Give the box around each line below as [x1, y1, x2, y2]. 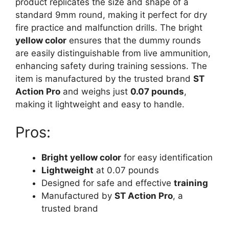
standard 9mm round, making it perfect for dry [15, 9, 207, 20]
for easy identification [121, 152, 213, 163]
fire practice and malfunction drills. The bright [15, 22, 202, 33]
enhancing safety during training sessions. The [15, 60, 207, 71]
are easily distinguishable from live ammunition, [15, 48, 211, 58]
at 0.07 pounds [94, 165, 159, 176]
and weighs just [60, 86, 130, 97]
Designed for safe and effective [41, 178, 174, 189]
